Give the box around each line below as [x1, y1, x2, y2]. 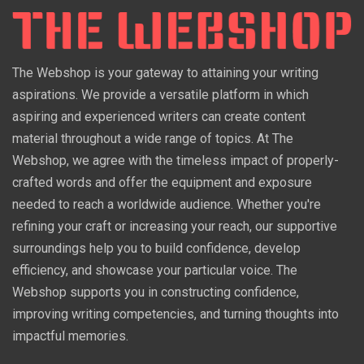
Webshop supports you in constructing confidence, [12, 284, 299, 301]
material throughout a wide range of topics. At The [12, 131, 293, 147]
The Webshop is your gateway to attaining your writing [12, 65, 318, 81]
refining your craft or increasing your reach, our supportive [12, 219, 337, 235]
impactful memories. [12, 328, 128, 344]
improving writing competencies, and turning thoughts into [12, 306, 339, 323]
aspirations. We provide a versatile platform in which [12, 87, 309, 103]
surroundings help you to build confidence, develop [12, 240, 301, 257]
